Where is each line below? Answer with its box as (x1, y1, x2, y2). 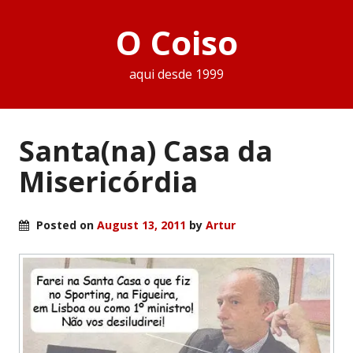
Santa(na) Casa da (19, 131, 273, 170)
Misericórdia (19, 162, 198, 201)
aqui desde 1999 (129, 65, 224, 84)
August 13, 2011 (97, 217, 186, 232)
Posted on (33, 217, 97, 232)
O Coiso (115, 20, 238, 65)
